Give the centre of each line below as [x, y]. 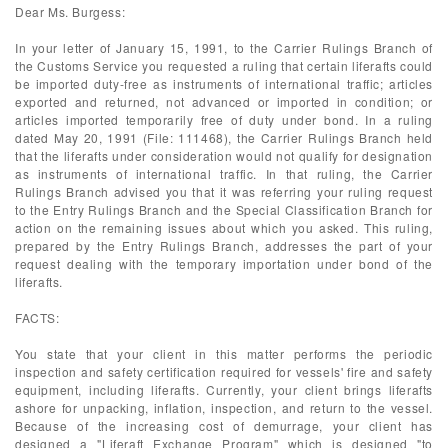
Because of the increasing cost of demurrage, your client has [224, 425]
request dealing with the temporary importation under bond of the [224, 263]
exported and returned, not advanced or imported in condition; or [224, 101]
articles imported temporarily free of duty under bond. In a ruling [224, 119]
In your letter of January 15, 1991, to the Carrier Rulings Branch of [224, 47]
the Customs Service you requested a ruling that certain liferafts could [224, 65]
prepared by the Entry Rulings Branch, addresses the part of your [224, 245]
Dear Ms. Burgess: [70, 11]
